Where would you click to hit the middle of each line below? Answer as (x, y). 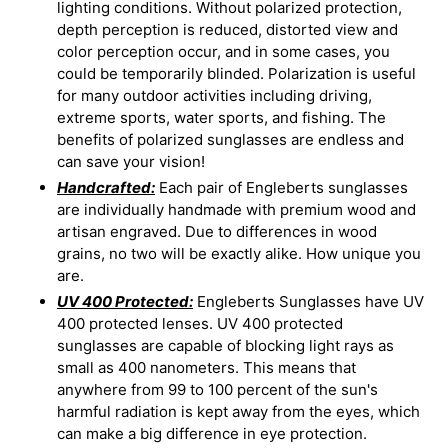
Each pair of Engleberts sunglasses (281, 188)
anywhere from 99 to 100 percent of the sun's (217, 390)
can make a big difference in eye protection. (212, 434)
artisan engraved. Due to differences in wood (217, 232)
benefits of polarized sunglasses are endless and (230, 140)
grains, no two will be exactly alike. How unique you (239, 254)
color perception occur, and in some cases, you (223, 52)
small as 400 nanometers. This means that (206, 368)
